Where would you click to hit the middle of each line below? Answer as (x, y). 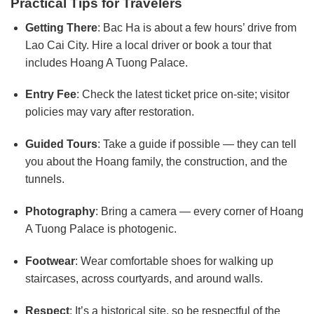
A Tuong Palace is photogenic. (101, 229)
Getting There (61, 27)
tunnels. (45, 179)
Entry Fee (50, 95)
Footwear (50, 261)
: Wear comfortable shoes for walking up (174, 261)
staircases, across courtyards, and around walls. (144, 278)
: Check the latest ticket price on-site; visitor (183, 95)
